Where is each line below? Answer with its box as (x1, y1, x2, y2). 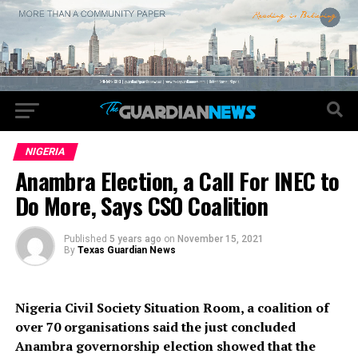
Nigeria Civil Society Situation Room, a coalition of (14, 299, 329, 317)
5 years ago (109, 233, 161, 245)
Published (63, 233, 107, 245)
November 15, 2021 (177, 233, 264, 245)
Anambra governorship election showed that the (14, 337, 316, 356)
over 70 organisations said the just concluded (14, 318, 296, 336)
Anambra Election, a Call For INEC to (14, 164, 340, 198)
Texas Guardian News (77, 245, 176, 257)
